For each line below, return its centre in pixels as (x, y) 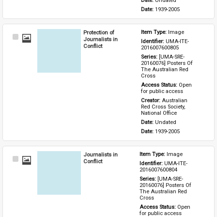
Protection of (99, 32)
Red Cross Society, (163, 107)
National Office (159, 113)
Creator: (152, 100)
